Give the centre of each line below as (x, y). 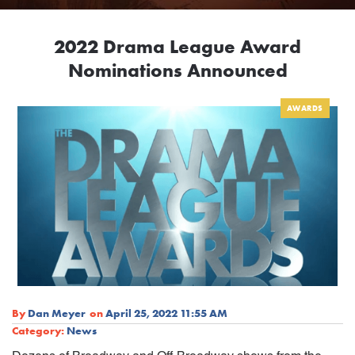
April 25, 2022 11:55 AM (166, 313)
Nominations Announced (177, 71)
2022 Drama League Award (177, 47)
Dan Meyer (57, 313)
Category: (38, 330)
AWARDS (305, 109)
